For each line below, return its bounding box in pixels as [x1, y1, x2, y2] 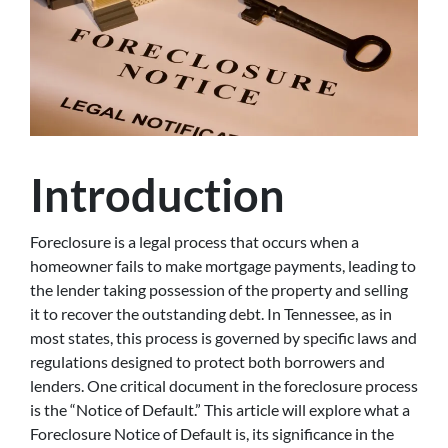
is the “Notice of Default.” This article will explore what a [30, 399, 410, 419]
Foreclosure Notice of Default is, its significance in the [30, 423, 394, 443]
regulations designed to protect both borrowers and [30, 351, 385, 371]
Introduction [30, 167, 285, 222]
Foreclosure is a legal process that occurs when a [30, 231, 359, 251]
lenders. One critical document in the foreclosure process [30, 375, 418, 395]
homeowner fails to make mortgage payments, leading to [30, 255, 416, 275]
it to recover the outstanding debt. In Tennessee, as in [30, 303, 392, 323]
